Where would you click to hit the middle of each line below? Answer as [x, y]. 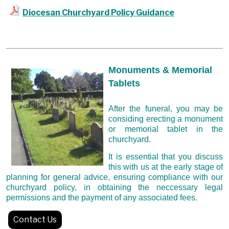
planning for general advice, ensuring [77, 177]
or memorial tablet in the [166, 129]
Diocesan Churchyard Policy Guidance [98, 12]
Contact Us [35, 219]
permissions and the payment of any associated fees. [102, 198]
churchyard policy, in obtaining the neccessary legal [114, 188]
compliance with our [186, 177]
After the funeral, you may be [166, 108]
